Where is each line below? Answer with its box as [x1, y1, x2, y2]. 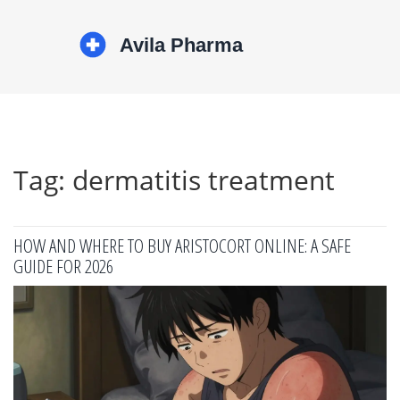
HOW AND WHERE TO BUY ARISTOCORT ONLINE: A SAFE [13, 233, 351, 258]
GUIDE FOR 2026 [13, 254, 113, 279]
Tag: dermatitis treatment [13, 162, 335, 198]
